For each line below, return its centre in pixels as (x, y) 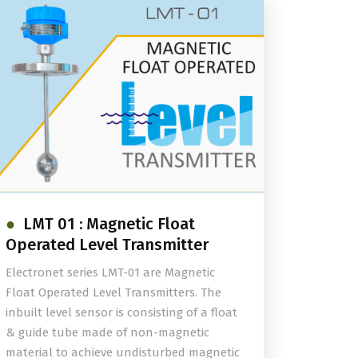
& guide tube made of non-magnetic (107, 332)
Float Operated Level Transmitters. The (113, 292)
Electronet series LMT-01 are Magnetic (110, 272)
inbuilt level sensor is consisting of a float (121, 312)
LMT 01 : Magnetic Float (109, 223)
